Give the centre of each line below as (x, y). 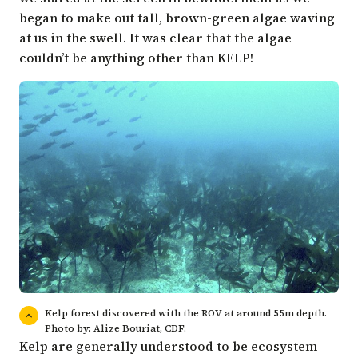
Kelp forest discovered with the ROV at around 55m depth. (186, 313)
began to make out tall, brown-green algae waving (177, 17)
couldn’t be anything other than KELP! (136, 57)
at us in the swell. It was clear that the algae (155, 37)
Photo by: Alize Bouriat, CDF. (115, 328)
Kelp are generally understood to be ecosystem (168, 346)
